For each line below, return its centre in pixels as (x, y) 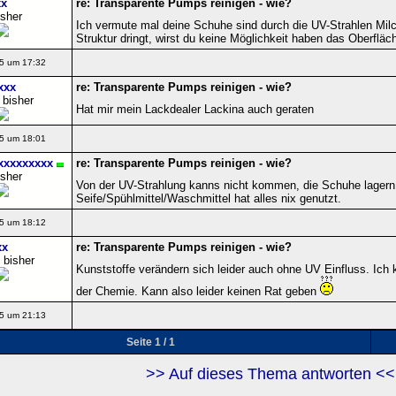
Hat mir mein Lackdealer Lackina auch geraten (194, 109)
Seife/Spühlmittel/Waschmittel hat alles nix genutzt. (208, 198)
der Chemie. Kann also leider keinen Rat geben (198, 291)
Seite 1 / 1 (151, 342)
